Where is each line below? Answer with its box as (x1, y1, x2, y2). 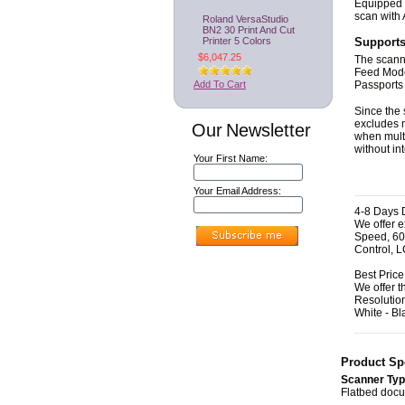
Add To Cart (193, 79, 246, 89)
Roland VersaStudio (202, 14, 288, 24)
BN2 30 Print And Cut (202, 24, 295, 35)
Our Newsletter (192, 120, 311, 140)
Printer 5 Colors (202, 35, 271, 46)
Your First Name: (193, 153, 268, 164)
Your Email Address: (193, 185, 281, 196)
